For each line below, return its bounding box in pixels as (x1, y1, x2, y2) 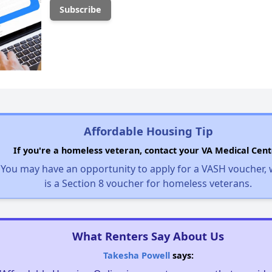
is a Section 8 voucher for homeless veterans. (44, 177, 252, 191)
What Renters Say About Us (72, 228, 224, 244)
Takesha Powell (103, 250, 170, 262)
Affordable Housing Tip (83, 123, 213, 139)
